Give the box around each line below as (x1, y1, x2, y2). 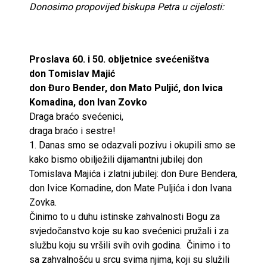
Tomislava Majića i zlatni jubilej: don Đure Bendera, (29, 167, 237, 179)
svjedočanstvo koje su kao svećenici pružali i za (29, 225, 229, 237)
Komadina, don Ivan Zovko (29, 96, 147, 108)
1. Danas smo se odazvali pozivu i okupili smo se (29, 139, 235, 151)
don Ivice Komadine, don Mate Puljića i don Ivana (29, 182, 232, 194)
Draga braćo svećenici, (29, 110, 123, 122)
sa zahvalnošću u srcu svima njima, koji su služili (29, 253, 229, 265)
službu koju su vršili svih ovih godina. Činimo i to (29, 239, 231, 251)
